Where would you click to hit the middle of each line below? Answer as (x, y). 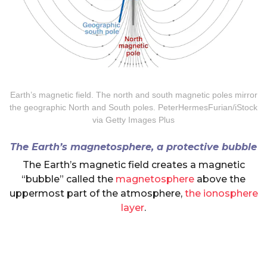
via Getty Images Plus (133, 120)
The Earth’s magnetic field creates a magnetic (133, 165)
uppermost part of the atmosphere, (97, 194)
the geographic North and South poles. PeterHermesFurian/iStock (133, 108)
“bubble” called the (69, 179)
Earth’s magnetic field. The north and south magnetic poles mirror (133, 95)
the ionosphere (221, 194)
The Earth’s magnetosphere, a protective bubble (133, 147)
